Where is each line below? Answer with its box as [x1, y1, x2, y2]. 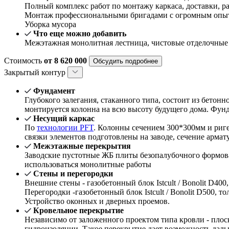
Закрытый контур [4, 68, 67, 77]
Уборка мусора [25, 20, 76, 29]
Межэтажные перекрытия [33, 142, 131, 151]
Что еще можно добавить [33, 29, 126, 38]
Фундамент [33, 86, 75, 96]
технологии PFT [37, 123, 94, 132]
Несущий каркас [33, 114, 95, 123]
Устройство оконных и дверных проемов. [25, 197, 170, 206]
